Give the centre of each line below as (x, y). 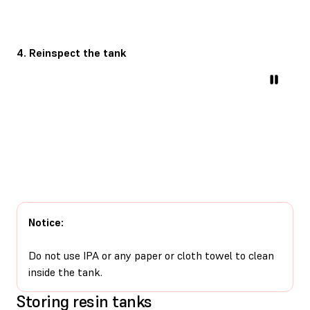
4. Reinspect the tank (72, 52)
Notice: (46, 222)
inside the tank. (65, 272)
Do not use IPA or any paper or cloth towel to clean (151, 255)
